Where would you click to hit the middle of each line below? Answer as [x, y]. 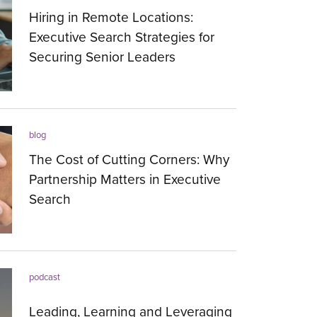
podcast [45, 277]
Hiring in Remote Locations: [111, 17]
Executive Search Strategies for [122, 37]
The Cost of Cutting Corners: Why [129, 159]
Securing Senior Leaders [103, 57]
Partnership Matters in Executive [125, 179]
